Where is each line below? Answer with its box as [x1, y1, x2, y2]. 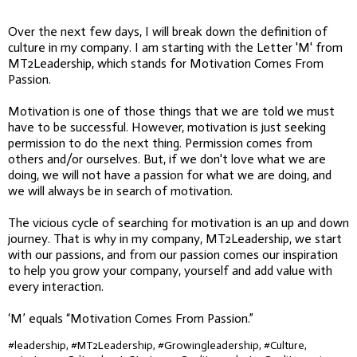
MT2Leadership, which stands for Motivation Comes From [8, 55, 324, 71]
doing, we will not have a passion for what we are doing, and [8, 167, 331, 182]
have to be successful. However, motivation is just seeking [8, 119, 326, 135]
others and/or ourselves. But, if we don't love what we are [8, 151, 326, 167]
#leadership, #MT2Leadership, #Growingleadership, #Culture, [8, 338, 307, 352]
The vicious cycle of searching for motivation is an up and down [8, 214, 349, 230]
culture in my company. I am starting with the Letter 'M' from [8, 39, 343, 55]
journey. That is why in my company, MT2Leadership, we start [8, 230, 342, 246]
